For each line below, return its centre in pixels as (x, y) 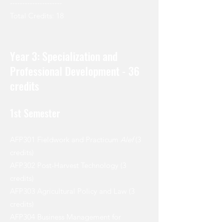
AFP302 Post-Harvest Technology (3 (68, 166)
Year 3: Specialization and (64, 56)
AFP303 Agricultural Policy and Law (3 (72, 191)
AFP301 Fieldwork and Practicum (65, 140)
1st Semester (35, 113)
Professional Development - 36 (75, 71)
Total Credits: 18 (37, 16)
